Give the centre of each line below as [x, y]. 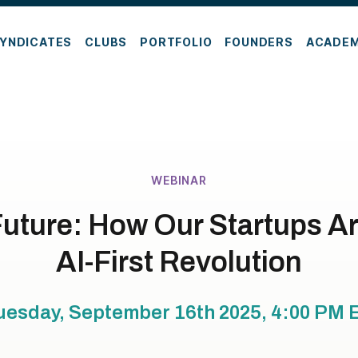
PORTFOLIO [176, 42]
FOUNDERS [259, 42]
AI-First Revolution [179, 262]
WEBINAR [179, 180]
